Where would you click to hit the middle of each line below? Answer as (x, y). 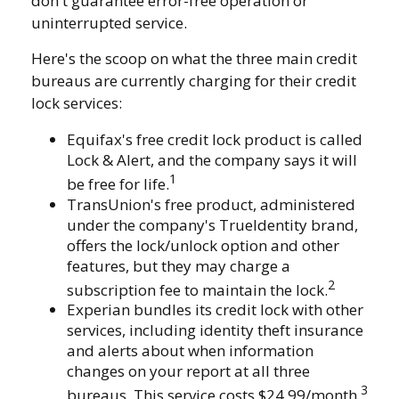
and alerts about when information (190, 351)
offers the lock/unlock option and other (203, 245)
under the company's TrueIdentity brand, (212, 224)
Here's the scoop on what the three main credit (194, 58)
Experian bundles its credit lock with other (215, 310)
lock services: (77, 103)
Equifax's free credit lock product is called (215, 139)
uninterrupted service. (109, 23)
